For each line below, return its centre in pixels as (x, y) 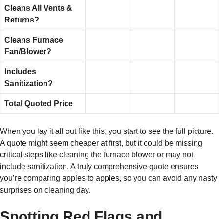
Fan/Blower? (28, 52)
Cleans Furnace (34, 40)
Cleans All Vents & (38, 8)
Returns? (22, 20)
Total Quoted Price (39, 104)
